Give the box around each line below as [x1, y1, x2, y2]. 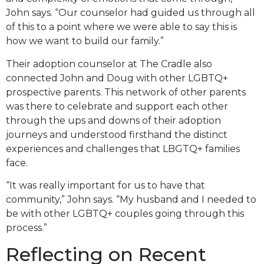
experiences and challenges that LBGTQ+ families [6, 143, 240, 154]
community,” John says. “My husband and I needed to [6, 193, 256, 205]
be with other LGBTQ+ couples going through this [6, 207, 244, 219]
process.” [6, 222, 47, 233]
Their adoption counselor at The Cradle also [6, 58, 212, 70]
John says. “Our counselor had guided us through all [6, 7, 255, 19]
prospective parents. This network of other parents [6, 86, 246, 98]
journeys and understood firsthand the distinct [6, 128, 227, 140]
